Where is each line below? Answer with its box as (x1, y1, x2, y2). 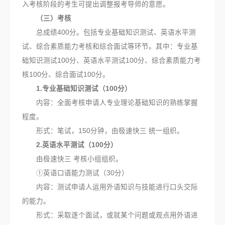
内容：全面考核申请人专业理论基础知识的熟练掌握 (22, 98, 198, 106)
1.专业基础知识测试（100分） (22, 84, 132, 92)
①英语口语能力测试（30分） (22, 169, 129, 177)
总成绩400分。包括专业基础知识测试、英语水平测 (22, 28, 196, 36)
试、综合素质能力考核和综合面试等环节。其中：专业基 (22, 42, 198, 50)
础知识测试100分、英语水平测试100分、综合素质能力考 (22, 56, 201, 64)
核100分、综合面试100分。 (22, 70, 109, 78)
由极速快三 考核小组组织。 (22, 155, 123, 163)
